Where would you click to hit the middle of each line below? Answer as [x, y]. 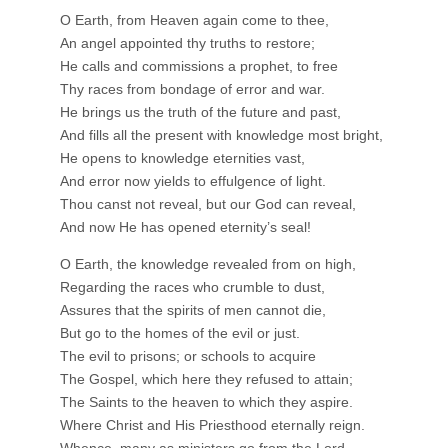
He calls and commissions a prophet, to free [199, 65]
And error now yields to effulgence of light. [193, 180]
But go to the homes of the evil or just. [180, 332]
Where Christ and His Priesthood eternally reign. [212, 424]
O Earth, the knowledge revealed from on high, [208, 263]
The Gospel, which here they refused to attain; [206, 378]
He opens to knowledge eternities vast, [182, 157]
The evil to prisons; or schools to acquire [188, 355]
